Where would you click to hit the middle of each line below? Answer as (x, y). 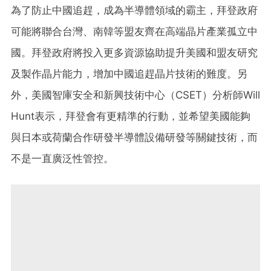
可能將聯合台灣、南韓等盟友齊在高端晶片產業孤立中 (134, 31)
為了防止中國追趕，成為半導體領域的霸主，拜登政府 (134, 10)
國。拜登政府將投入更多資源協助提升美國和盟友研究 (134, 52)
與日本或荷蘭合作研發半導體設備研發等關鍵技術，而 (134, 137)
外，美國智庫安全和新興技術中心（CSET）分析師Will (135, 95)
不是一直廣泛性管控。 (62, 158)
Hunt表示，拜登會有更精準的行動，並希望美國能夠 (131, 116)
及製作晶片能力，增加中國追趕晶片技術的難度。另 (129, 73)
